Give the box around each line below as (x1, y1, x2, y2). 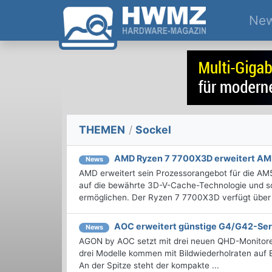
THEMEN (79, 123, 125, 137)
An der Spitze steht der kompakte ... (79, 260, 219, 270)
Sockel (133, 123, 172, 137)
